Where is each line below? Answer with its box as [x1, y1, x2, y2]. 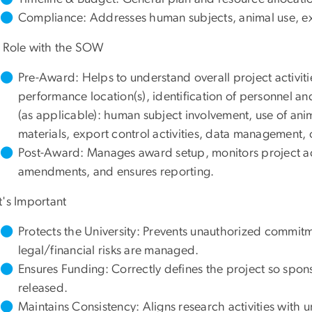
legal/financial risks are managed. [18, 244, 199, 258]
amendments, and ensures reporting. [18, 166, 214, 179]
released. [18, 282, 68, 295]
